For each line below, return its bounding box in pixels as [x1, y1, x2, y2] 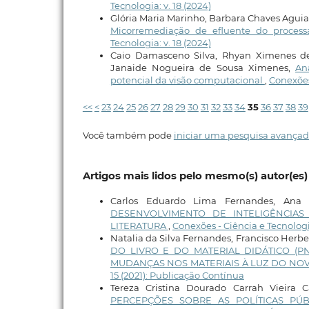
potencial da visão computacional [110, 74, 265, 86]
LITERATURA [110, 220, 168, 232]
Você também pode [82, 130, 174, 141]
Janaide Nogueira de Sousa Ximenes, [110, 62, 296, 74]
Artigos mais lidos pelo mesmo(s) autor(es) [82, 169, 308, 182]
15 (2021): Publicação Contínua [110, 270, 244, 281]
